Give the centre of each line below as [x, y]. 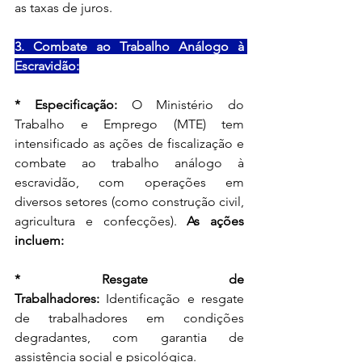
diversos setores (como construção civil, [129, 201]
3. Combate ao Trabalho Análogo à [129, 46]
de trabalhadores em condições [129, 318]
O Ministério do [180, 104]
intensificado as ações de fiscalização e [129, 143]
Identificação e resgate [172, 298]
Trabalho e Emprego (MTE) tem [129, 124]
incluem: [39, 240]
